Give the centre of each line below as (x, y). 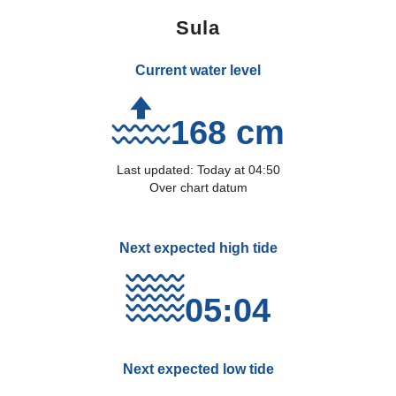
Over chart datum (198, 187)
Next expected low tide (198, 369)
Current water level (198, 70)
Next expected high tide (198, 248)
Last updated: (156, 170)
